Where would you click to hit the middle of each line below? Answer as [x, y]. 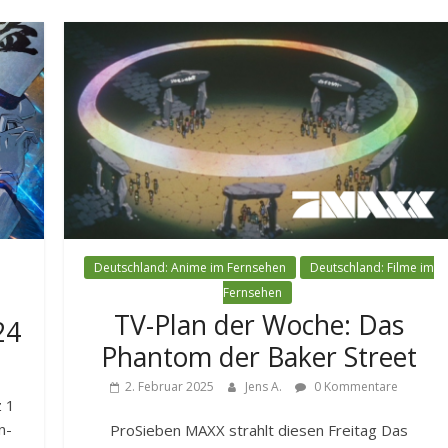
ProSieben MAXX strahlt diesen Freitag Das [259, 429]
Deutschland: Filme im [372, 267]
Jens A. [265, 386]
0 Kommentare [355, 386]
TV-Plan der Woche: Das [259, 324]
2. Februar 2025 [170, 386]
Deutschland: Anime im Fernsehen [190, 267]
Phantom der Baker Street [259, 356]
